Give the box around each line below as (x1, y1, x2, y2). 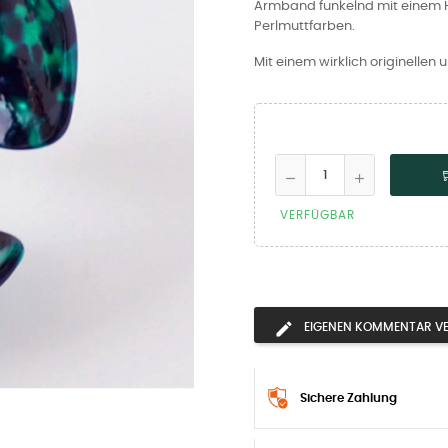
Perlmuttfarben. (254, 20, 355, 33)
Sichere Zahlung (300, 392, 397, 404)
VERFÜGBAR (280, 209, 355, 221)
